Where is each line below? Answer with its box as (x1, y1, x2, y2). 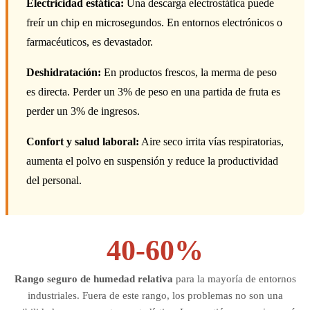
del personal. (26, 174, 82, 187)
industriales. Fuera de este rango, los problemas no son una (27, 290, 283, 302)
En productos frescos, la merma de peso (101, 66, 277, 79)
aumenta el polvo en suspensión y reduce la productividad (26, 155, 278, 167)
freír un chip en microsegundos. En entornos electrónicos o (26, 17, 282, 29)
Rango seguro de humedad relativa (14, 273, 173, 285)
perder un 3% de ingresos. (26, 105, 140, 118)
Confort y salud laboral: (26, 136, 139, 148)
